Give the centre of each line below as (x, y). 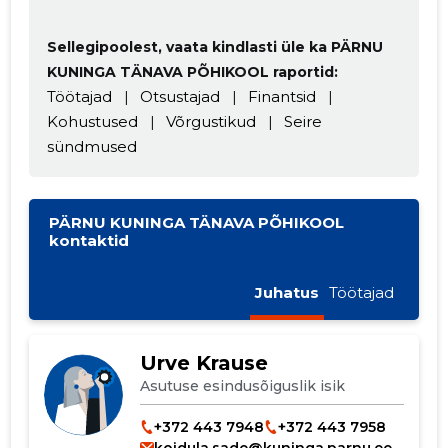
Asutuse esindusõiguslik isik (242, 386)
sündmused (92, 146)
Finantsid (282, 96)
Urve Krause (203, 363)
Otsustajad (180, 96)
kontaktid (89, 241)
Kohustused (93, 121)
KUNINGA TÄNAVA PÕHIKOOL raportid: (193, 71)
